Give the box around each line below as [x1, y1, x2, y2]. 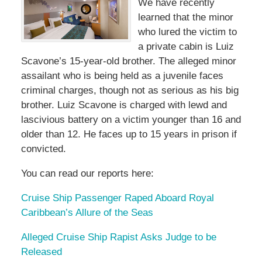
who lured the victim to [137, 26, 237, 38]
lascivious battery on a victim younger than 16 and [20, 114, 241, 126]
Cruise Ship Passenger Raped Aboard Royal [20, 192, 214, 204]
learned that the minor [137, 12, 233, 23]
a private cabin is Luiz [137, 41, 234, 53]
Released [20, 246, 62, 258]
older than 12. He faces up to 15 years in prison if [20, 129, 237, 140]
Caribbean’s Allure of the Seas [20, 207, 153, 219]
